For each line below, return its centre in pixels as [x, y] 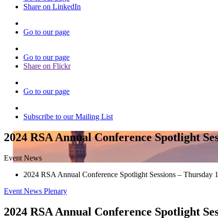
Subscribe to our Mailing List [68, 117]
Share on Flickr [47, 66]
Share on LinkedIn [52, 7]
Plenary [55, 191]
